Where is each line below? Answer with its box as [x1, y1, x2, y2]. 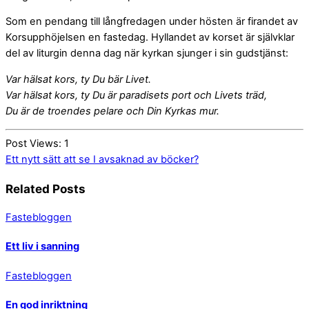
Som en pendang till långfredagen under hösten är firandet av [6, 15, 298, 28]
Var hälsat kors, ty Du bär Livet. [6, 72, 151, 86]
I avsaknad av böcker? [90, 152, 199, 166]
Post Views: [6, 137, 61, 150]
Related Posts [6, 181, 86, 196]
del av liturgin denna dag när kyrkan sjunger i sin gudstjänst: [6, 47, 288, 60]
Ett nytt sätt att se [6, 152, 90, 166]
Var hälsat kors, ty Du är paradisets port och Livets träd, [6, 88, 267, 101]
